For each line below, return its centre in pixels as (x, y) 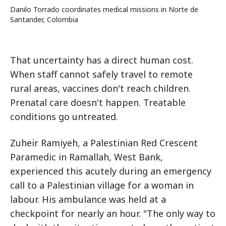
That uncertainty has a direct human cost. (102, 60)
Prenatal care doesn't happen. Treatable (98, 102)
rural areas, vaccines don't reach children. (100, 88)
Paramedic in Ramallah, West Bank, (87, 157)
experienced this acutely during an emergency (111, 171)
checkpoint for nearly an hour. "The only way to (113, 213)
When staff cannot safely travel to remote (101, 74)
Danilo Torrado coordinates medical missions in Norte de (104, 9)
